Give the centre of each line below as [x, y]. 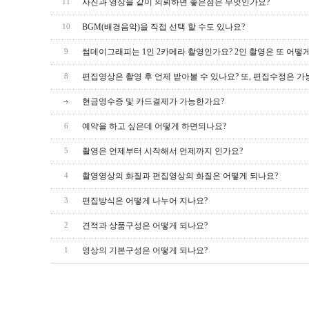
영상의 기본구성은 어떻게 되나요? [145, 250]
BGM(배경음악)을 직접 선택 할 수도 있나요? [163, 27]
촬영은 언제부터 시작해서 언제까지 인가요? [162, 151]
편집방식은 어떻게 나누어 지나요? [145, 201]
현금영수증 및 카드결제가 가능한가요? [153, 101]
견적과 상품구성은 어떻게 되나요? [145, 226]
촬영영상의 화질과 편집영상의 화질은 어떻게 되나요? [180, 176]
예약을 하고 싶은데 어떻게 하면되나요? [154, 126]
